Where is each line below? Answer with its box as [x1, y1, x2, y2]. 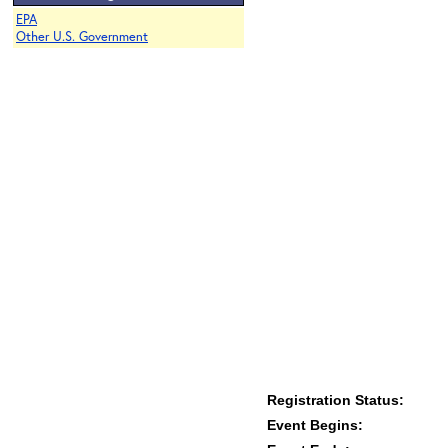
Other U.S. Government [16, 28, 148, 45]
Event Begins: [267, 417, 363, 433]
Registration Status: [267, 392, 404, 408]
